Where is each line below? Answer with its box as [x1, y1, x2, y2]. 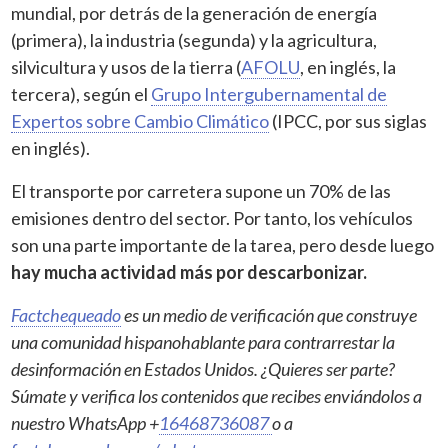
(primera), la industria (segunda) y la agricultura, [11, 28, 378, 51]
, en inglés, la [300, 55, 397, 78]
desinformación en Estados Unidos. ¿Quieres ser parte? [11, 357, 396, 380]
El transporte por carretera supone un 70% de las [11, 179, 392, 202]
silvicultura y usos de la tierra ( [11, 55, 242, 78]
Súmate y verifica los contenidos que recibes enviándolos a [11, 384, 423, 407]
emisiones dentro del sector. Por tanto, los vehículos [11, 206, 414, 229]
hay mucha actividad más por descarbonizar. [11, 260, 368, 283]
